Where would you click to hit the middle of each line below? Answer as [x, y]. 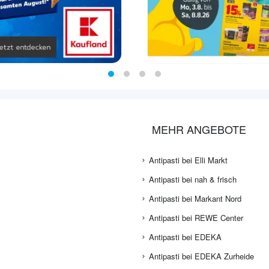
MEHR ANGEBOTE [199, 129]
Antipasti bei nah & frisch [193, 180]
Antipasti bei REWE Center [196, 218]
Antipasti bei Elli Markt [188, 160]
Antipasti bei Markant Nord [195, 199]
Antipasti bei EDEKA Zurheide [201, 256]
